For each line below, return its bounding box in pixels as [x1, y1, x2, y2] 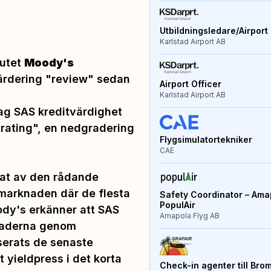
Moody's [24, 56, 74, 69]
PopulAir [159, 200, 195, 211]
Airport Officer [159, 78, 221, 89]
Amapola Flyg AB [159, 211, 220, 221]
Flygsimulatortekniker [159, 134, 252, 145]
